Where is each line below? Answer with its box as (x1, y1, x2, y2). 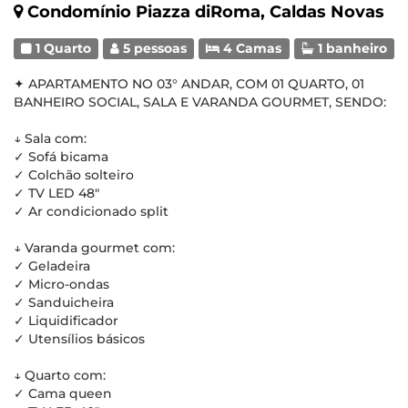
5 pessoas (119, 41, 188, 56)
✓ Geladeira (14, 258, 90, 274)
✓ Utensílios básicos (14, 331, 145, 347)
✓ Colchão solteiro (14, 167, 134, 183)
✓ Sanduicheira (14, 294, 114, 311)
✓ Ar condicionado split (14, 203, 168, 219)
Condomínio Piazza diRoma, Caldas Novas (27, 2, 384, 22)
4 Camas (219, 41, 282, 56)
